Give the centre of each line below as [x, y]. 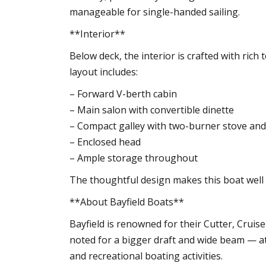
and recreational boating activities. [146, 256]
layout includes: [104, 72]
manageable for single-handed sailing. [155, 12]
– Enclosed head [105, 142]
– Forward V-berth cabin [123, 94]
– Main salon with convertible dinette [152, 110]
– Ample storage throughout [134, 158]
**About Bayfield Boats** [127, 202]
